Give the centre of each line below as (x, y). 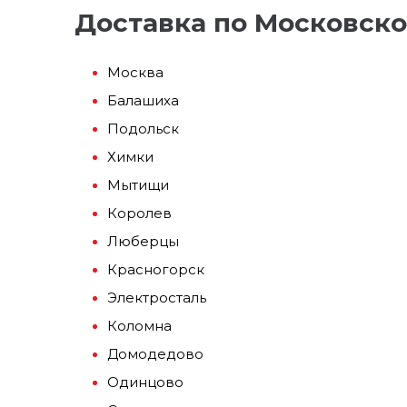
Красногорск (156, 270)
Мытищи (138, 185)
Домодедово (155, 354)
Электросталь (157, 298)
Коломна (139, 326)
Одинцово (145, 382)
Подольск (143, 129)
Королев (139, 213)
